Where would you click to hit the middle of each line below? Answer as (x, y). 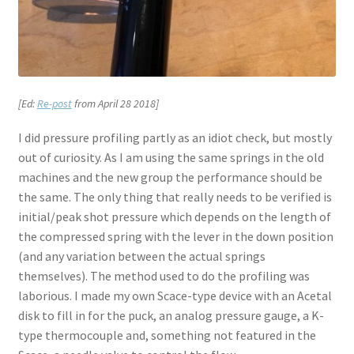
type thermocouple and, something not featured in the (167, 335)
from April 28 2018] (115, 103)
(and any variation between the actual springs (141, 256)
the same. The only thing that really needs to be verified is (175, 196)
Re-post (54, 103)
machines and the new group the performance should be (170, 177)
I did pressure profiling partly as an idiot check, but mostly (175, 137)
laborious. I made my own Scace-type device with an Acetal (175, 295)
